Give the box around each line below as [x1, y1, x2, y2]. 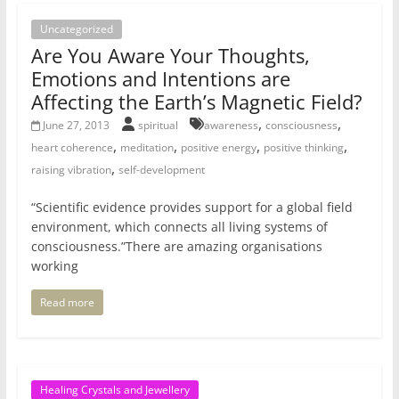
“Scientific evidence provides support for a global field [30, 199, 353, 216]
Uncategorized [39, 21, 113, 37]
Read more [39, 295, 94, 311]
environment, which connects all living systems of [30, 218, 328, 236]
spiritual [138, 118, 182, 134]
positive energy [180, 140, 256, 156]
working [30, 257, 78, 275]
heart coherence [30, 140, 113, 156]
